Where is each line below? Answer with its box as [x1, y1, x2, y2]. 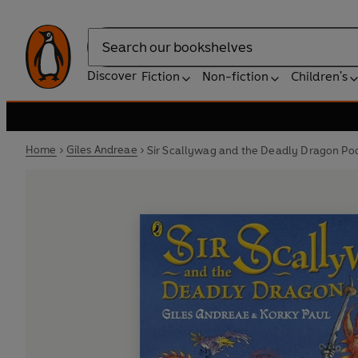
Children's [291, 69, 348, 84]
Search [87, 47, 127, 63]
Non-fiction [202, 69, 268, 84]
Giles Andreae [66, 143, 137, 157]
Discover [87, 68, 137, 83]
